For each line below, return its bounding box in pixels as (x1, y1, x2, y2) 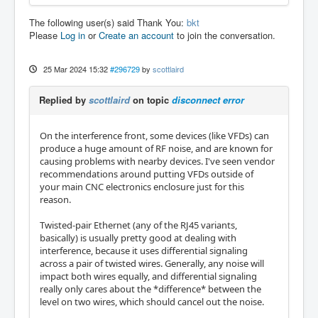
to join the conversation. (174, 28, 275, 42)
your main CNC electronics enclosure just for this (40, 180, 244, 193)
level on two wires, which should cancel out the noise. (40, 295, 264, 308)
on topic (130, 93, 172, 106)
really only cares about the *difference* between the (40, 283, 261, 295)
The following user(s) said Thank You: (29, 16, 187, 29)
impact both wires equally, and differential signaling (40, 270, 257, 283)
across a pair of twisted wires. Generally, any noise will (40, 257, 264, 270)
